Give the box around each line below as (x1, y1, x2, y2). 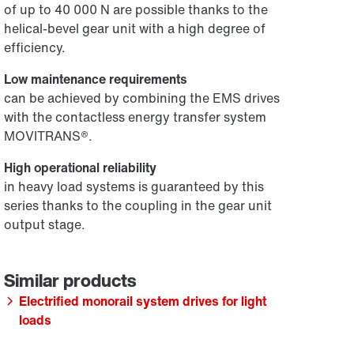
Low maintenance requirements (4, 70, 188, 88)
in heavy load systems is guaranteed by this (4, 177, 265, 196)
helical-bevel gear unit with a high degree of (4, 19, 266, 38)
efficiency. (4, 38, 66, 57)
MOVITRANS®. (4, 126, 93, 145)
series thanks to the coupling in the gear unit (4, 196, 273, 215)
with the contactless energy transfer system (4, 107, 267, 126)
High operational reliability (4, 158, 157, 177)
